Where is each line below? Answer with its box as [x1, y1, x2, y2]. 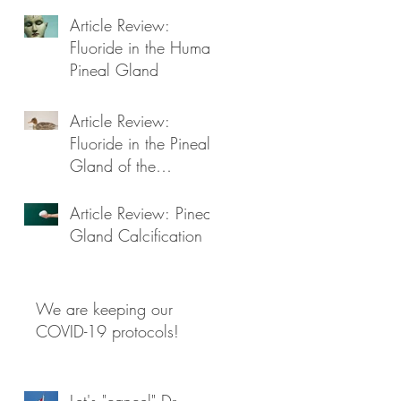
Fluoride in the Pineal [70, 132, 210, 154]
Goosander [70, 176, 146, 199]
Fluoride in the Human [70, 36, 218, 58]
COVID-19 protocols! [36, 320, 179, 342]
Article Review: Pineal [70, 201, 216, 224]
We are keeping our [36, 297, 173, 320]
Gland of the [70, 154, 156, 176]
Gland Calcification [70, 224, 202, 246]
